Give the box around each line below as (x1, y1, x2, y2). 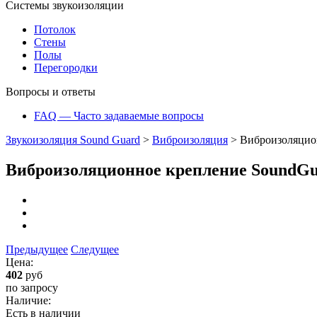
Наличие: (6, 294, 51, 306)
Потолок (34, 23, 76, 35)
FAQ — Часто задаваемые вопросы (34, 110, 204, 122)
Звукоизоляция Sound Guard (6, 134, 140, 146)
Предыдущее (6, 243, 68, 255)
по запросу (6, 281, 58, 294)
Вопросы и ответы (6, 86, 96, 98)
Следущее (71, 243, 119, 255)
